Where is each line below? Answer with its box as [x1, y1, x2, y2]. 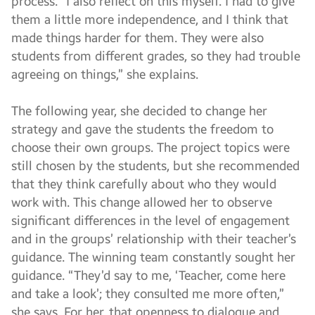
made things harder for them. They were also [11, 30, 264, 46]
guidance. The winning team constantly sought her [11, 250, 295, 265]
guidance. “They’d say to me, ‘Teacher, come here [11, 268, 285, 283]
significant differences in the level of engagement [11, 213, 290, 229]
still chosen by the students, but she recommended [11, 158, 300, 174]
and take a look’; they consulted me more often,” [11, 286, 284, 302]
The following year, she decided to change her [11, 103, 267, 119]
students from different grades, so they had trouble [11, 49, 300, 64]
